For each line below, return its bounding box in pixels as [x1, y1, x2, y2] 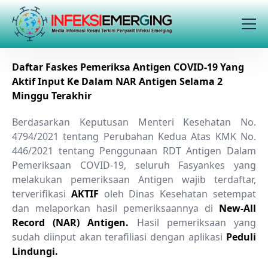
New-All [219, 202, 256, 215]
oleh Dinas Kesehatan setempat [103, 187, 257, 200]
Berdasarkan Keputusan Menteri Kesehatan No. [12, 115, 256, 129]
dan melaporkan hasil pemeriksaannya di [12, 202, 219, 215]
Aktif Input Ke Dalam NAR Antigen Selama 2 [12, 75, 223, 88]
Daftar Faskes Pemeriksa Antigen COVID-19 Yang [12, 60, 244, 74]
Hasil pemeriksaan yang [129, 216, 257, 229]
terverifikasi [12, 187, 71, 200]
